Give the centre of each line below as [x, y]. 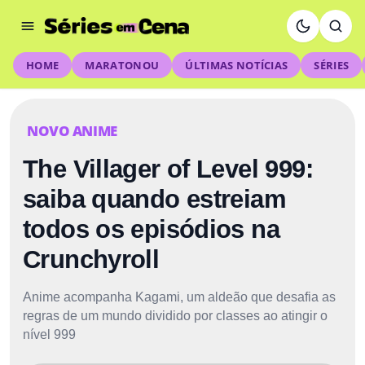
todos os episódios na [151, 229]
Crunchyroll [91, 259]
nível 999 [49, 334]
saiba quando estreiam [154, 199]
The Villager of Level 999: [168, 169]
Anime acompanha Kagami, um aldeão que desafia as [179, 297]
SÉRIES [332, 65]
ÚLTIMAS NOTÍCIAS [237, 65]
